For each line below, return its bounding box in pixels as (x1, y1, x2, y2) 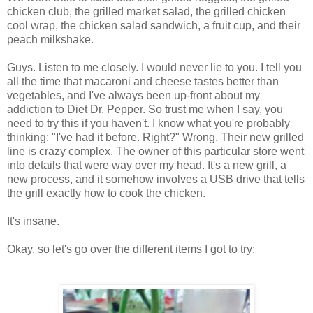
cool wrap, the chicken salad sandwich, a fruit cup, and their (7, 20, 300, 32)
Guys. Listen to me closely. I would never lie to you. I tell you (7, 61, 302, 74)
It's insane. (7, 215, 59, 228)
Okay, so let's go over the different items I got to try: (7, 243, 255, 256)
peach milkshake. (7, 34, 94, 46)
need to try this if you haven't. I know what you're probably (7, 117, 290, 130)
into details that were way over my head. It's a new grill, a (7, 159, 286, 172)
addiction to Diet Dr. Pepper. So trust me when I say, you (7, 103, 283, 116)
